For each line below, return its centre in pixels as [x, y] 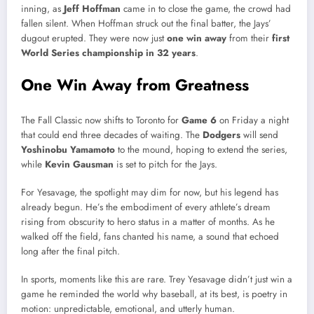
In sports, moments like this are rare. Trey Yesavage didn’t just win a [157, 280]
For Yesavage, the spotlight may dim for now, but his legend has [150, 193]
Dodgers [221, 135]
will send [259, 135]
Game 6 [199, 120]
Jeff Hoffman [92, 9]
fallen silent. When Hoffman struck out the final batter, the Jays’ [146, 24]
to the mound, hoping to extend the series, [201, 149]
